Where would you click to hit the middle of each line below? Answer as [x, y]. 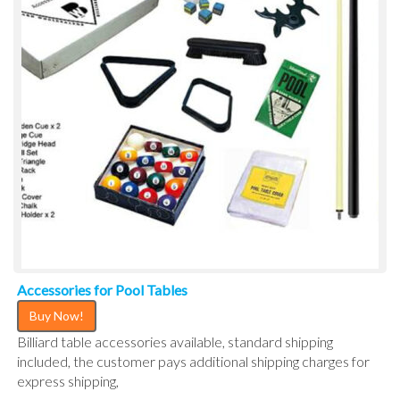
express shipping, [68, 380]
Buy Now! [57, 315]
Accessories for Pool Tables [102, 289]
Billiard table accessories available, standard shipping [175, 341]
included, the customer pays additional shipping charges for [193, 361]
